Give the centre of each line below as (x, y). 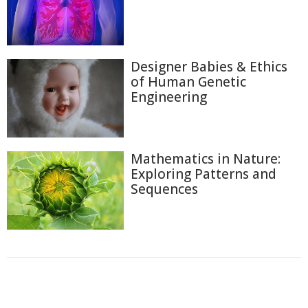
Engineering (169, 97)
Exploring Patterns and (203, 174)
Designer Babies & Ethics (209, 67)
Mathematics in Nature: (206, 159)
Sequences (164, 189)
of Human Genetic (188, 82)
